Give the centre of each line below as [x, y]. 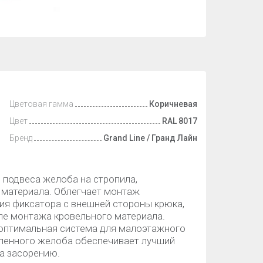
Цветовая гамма [41, 104]
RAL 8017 [180, 121]
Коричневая [173, 104]
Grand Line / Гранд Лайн [150, 138]
